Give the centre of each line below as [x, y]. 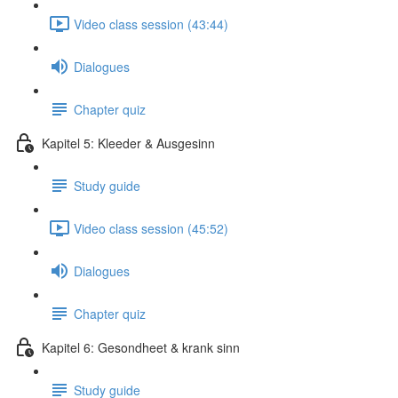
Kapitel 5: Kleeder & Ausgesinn [128, 143]
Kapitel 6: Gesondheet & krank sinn [141, 347]
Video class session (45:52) [151, 228]
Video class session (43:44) [151, 24]
